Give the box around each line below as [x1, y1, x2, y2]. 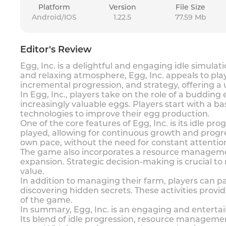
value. [20, 166, 44, 176]
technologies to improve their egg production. [20, 109, 210, 119]
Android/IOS [32, 13, 77, 22]
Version [108, 3, 136, 12]
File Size [176, 3, 205, 12]
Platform [38, 3, 70, 12]
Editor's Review [20, 44, 92, 55]
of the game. [20, 195, 73, 205]
